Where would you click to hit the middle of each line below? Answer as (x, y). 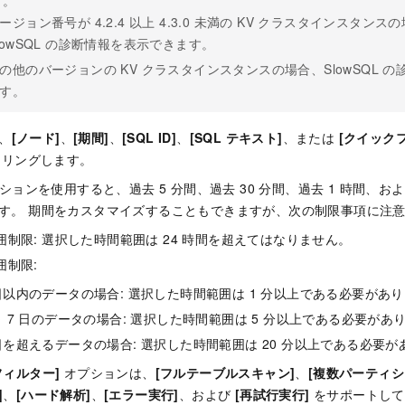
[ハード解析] (53, 394)
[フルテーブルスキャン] (225, 372)
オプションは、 (108, 372)
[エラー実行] (141, 394)
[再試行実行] (272, 394)
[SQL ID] (150, 137)
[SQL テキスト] (236, 137)
